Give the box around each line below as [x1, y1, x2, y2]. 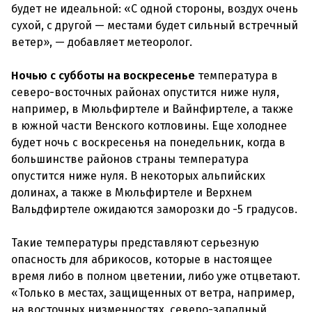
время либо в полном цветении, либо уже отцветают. [11, 270, 300, 283]
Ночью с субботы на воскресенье [11, 69, 195, 82]
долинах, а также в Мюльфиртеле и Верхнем [11, 186, 252, 199]
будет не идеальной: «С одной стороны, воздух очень [11, 2, 298, 15]
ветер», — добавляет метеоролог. [11, 36, 192, 49]
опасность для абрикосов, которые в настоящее [11, 253, 272, 266]
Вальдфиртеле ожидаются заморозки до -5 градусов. [11, 203, 297, 216]
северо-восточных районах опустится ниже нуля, [11, 86, 279, 99]
